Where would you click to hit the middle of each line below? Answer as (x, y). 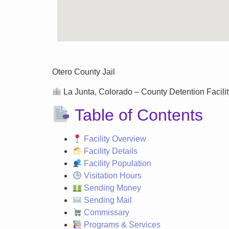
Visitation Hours (112, 176)
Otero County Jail (84, 72)
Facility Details (110, 151)
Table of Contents (137, 115)
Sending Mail (107, 200)
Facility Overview (114, 139)
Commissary (106, 213)
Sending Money (112, 188)
